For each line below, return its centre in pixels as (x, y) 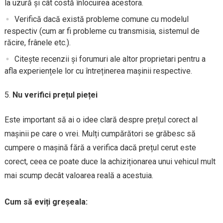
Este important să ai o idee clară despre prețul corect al (101, 120)
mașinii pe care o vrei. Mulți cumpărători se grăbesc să (100, 134)
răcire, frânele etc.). (37, 43)
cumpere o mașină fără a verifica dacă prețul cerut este (100, 148)
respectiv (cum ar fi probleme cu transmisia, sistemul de (102, 31)
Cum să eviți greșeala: (46, 202)
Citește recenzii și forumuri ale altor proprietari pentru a (110, 59)
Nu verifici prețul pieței (55, 95)
